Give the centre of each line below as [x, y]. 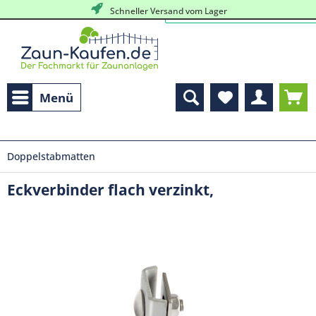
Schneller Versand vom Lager [166, 11]
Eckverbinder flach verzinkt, [110, 190]
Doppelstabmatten [51, 156]
